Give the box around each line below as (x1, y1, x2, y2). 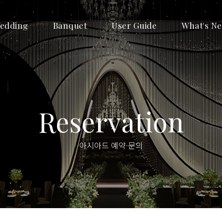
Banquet (53, 20, 87, 31)
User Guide (111, 20, 157, 31)
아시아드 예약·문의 (79, 139, 143, 151)
